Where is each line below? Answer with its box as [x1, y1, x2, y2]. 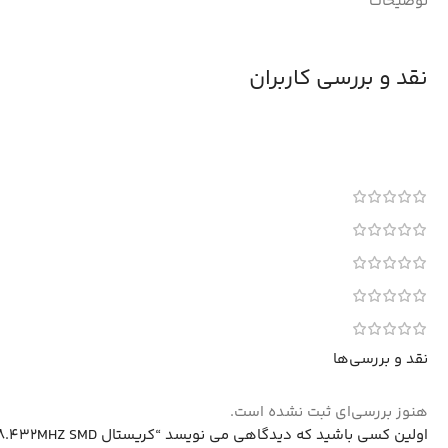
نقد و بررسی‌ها [333, 348, 428, 372]
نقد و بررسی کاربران [249, 61, 428, 96]
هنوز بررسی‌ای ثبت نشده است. [230, 400, 428, 424]
